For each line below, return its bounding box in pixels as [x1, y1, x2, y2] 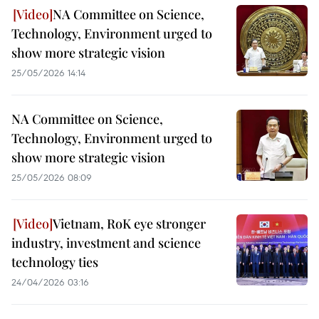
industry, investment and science [11, 234, 201, 251]
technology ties [11, 253, 98, 271]
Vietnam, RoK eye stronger [53, 215, 206, 232]
